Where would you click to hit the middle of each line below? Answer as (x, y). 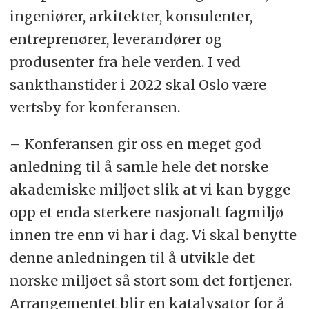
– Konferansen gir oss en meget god (135, 143)
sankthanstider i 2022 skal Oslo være (138, 84)
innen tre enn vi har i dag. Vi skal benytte (153, 235)
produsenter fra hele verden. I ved (125, 61)
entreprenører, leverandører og (116, 39)
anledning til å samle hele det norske (139, 166)
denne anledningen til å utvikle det (132, 257)
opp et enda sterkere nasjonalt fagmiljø (146, 212)
